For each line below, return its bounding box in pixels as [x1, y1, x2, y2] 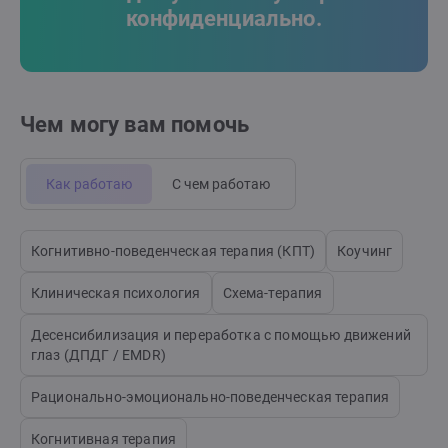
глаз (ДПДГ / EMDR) [31, 347, 166, 364]
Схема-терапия [222, 285, 323, 302]
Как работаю [46, 176, 132, 193]
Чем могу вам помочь [20, 112, 250, 138]
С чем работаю [172, 176, 270, 193]
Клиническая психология [31, 285, 201, 302]
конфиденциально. [126, 6, 322, 32]
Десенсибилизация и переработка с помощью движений [31, 327, 411, 344]
